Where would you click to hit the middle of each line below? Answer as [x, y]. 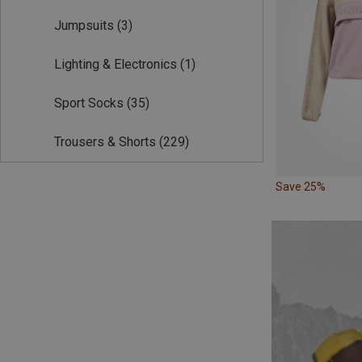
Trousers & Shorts [105, 142]
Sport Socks [89, 103]
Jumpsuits [84, 25]
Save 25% [301, 187]
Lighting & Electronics [116, 64]
